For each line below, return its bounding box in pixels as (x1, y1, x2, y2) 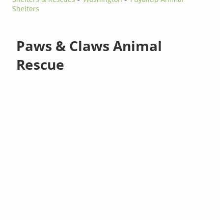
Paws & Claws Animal (16, 36, 163, 55)
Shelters (12, 3, 40, 13)
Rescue (16, 55, 65, 74)
